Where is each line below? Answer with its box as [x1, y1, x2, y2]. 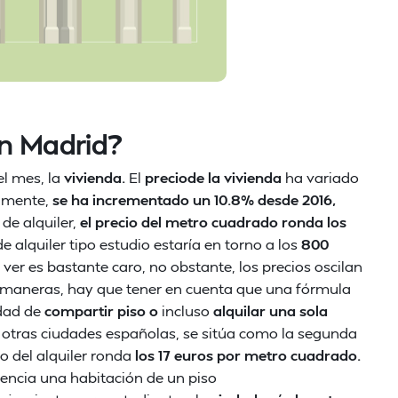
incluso [158, 301, 213, 320]
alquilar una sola [213, 301, 328, 320]
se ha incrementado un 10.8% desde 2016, [52, 190, 336, 209]
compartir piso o [44, 301, 158, 320]
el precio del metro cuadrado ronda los [80, 212, 346, 231]
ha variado [282, 168, 359, 187]
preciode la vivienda [141, 168, 282, 187]
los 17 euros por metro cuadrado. [135, 346, 361, 364]
